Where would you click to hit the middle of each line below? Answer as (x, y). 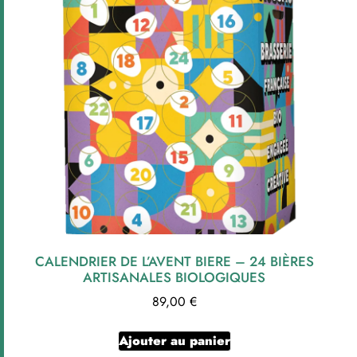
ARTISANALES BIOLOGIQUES (174, 278)
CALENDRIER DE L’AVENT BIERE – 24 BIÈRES (174, 262)
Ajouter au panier (174, 340)
